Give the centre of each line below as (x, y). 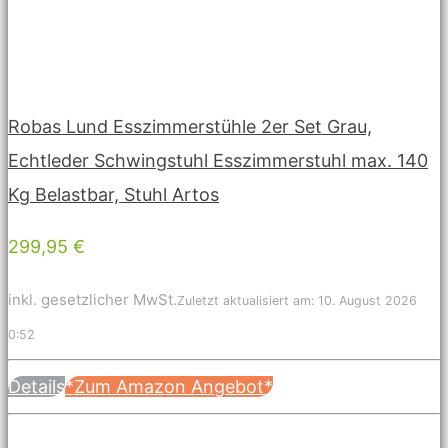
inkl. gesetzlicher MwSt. (92, 299)
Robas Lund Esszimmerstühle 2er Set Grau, (190, 126)
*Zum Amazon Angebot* (169, 386)
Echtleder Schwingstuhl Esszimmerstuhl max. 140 (218, 160)
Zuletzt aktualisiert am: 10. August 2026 (297, 300)
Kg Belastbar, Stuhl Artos (113, 194)
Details (36, 386)
